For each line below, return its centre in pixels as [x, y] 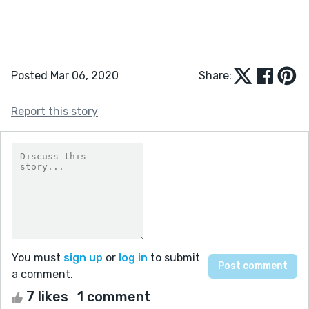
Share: [215, 75]
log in [133, 257]
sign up [83, 257]
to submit [174, 257]
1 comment [114, 296]
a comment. [42, 274]
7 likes [47, 296]
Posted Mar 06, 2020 [65, 75]
